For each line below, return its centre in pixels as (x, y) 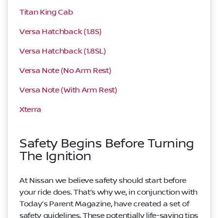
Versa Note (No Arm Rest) (65, 70)
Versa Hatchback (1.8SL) (63, 51)
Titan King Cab (46, 12)
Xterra (31, 109)
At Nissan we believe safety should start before (103, 180)
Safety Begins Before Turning (107, 144)
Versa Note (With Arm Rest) (68, 90)
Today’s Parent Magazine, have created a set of (104, 204)
